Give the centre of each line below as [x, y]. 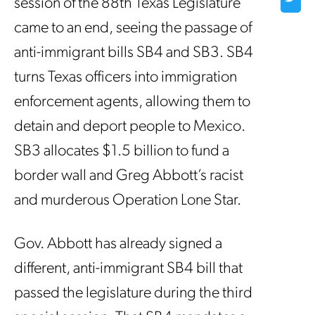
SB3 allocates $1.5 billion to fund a [122, 152]
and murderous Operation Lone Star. [129, 201]
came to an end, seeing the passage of [133, 28]
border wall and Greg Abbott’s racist [129, 176]
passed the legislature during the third [133, 293]
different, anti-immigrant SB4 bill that [128, 269]
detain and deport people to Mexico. [130, 127]
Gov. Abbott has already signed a [118, 244]
